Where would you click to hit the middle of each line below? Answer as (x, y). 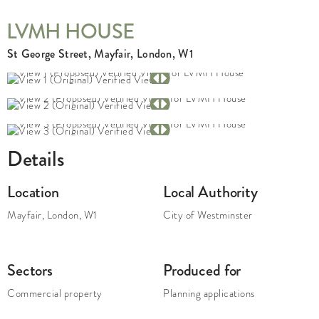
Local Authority (210, 192)
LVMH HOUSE (70, 32)
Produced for (202, 270)
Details (36, 159)
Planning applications (209, 293)
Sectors (30, 270)
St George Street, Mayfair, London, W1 (100, 54)
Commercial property (55, 293)
